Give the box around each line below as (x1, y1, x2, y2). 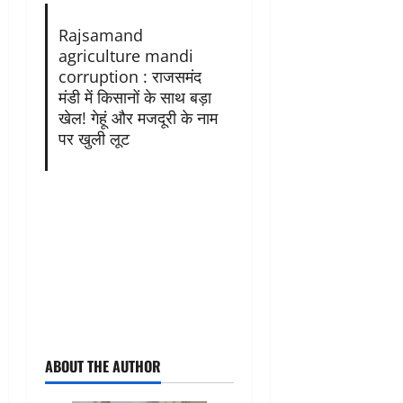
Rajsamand (58, 24, 143, 47)
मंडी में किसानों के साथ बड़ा (58, 86, 211, 109)
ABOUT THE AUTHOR (45, 355, 161, 378)
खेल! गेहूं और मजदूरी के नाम (58, 107, 218, 130)
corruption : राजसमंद (58, 66, 201, 88)
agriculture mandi (58, 45, 193, 67)
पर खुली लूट (58, 128, 130, 150)
